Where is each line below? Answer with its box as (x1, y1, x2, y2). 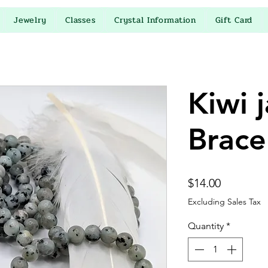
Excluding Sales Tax (188, 196, 261, 207)
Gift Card (215, 13, 253, 26)
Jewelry (14, 13, 47, 26)
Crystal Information (114, 13, 196, 26)
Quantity (188, 220, 224, 232)
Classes (65, 13, 96, 26)
